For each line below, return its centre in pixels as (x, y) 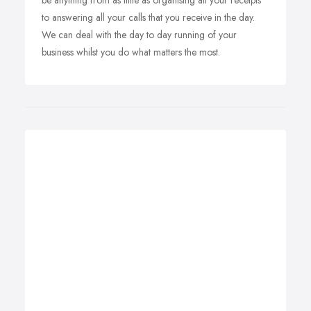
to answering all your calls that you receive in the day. (148, 17)
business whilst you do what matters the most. (131, 52)
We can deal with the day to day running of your (139, 35)
